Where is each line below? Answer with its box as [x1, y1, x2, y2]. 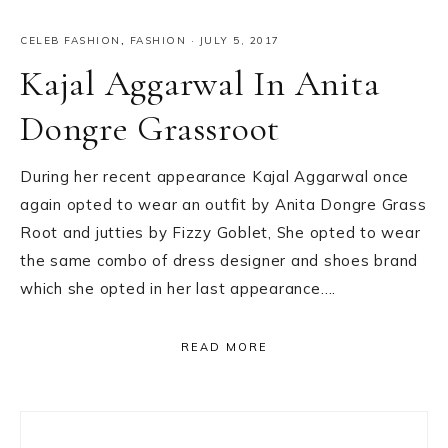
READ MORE [180, 339, 268, 354]
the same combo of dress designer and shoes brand [20, 250, 418, 270]
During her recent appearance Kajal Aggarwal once [20, 166, 409, 186]
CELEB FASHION [20, 33, 121, 47]
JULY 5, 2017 [199, 33, 280, 47]
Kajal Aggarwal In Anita [20, 61, 380, 105]
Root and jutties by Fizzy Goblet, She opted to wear [20, 222, 421, 242]
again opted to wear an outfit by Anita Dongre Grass [20, 194, 427, 214]
